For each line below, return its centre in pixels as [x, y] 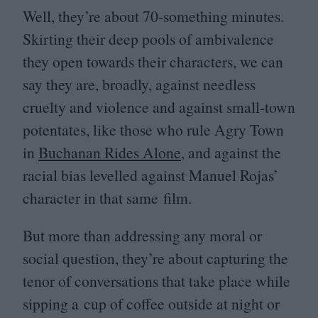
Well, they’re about [83, 16]
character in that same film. [107, 197]
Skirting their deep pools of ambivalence [148, 38]
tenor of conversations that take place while [157, 281]
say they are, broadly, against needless [139, 84]
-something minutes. [221, 16]
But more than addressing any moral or [142, 236]
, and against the [231, 152]
